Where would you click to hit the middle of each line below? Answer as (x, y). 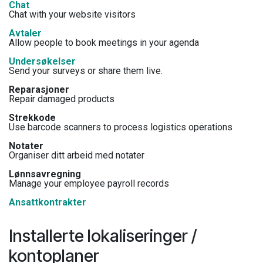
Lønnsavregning (45, 174)
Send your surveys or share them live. (86, 70)
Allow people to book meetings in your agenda (104, 42)
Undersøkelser (42, 61)
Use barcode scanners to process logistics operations (121, 127)
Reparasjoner (39, 89)
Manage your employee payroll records (89, 183)
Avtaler (25, 33)
